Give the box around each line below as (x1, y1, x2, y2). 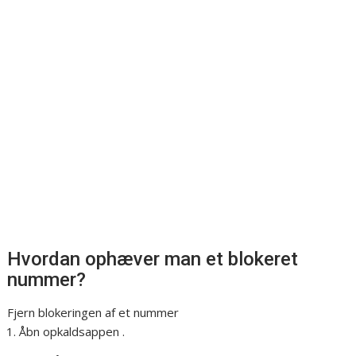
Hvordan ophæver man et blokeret (7, 248, 299, 271)
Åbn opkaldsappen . (19, 323, 126, 340)
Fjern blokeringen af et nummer (7, 304, 180, 321)
